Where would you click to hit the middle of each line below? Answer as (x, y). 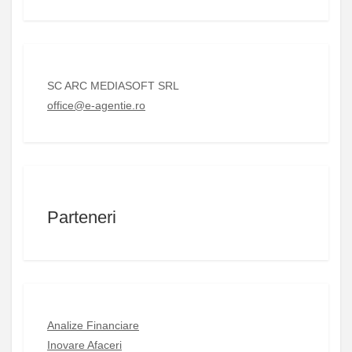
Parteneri (82, 217)
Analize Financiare (93, 325)
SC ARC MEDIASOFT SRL (113, 86)
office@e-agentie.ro (96, 106)
